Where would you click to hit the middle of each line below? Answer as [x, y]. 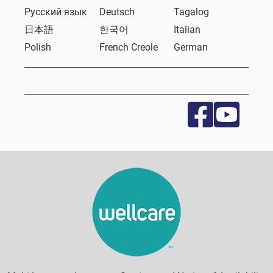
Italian [187, 30]
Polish [38, 47]
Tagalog [192, 12]
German [191, 47]
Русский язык [56, 12]
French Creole [128, 47]
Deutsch [117, 12]
